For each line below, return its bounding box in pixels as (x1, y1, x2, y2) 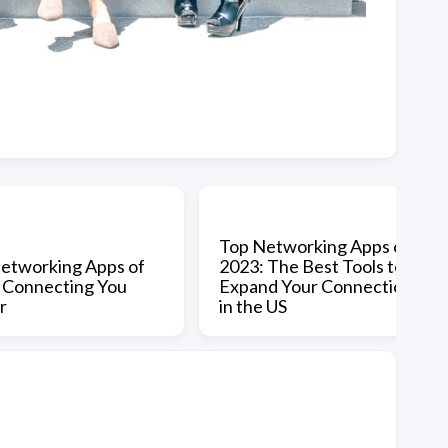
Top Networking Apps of (219, 234, 410, 257)
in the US (219, 294, 287, 317)
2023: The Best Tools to (219, 254, 404, 277)
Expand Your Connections (219, 274, 421, 297)
